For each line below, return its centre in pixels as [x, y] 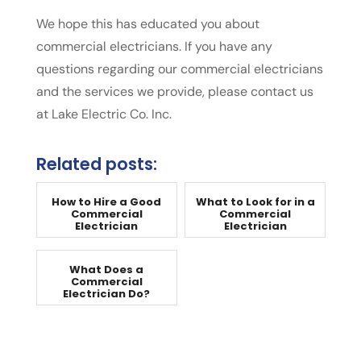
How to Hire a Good [107, 202]
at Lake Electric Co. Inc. [104, 114]
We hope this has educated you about [147, 24]
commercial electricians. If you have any [154, 47]
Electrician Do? [107, 294]
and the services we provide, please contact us [174, 92]
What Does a [107, 270]
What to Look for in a [255, 202]
